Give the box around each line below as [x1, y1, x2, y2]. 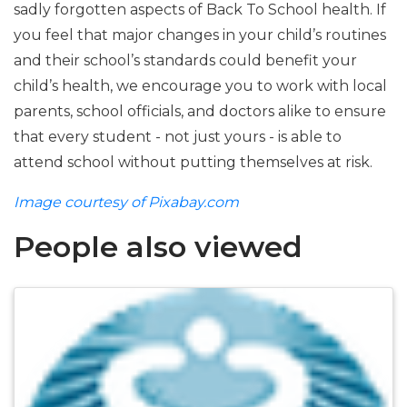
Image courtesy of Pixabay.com [14, 194, 239, 211]
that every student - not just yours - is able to [14, 128, 342, 145]
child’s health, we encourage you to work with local [14, 77, 387, 94]
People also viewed [14, 229, 303, 264]
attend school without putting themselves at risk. [14, 154, 372, 171]
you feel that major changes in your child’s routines [14, 26, 386, 44]
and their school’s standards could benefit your [14, 52, 357, 69]
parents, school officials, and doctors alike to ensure [14, 103, 386, 120]
